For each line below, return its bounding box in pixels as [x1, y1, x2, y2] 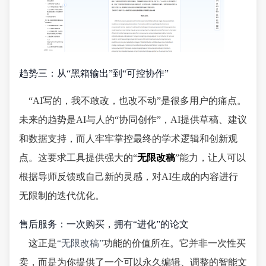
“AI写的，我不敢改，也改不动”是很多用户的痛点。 [28, 95, 246, 106]
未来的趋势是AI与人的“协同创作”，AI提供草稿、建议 [19, 114, 247, 125]
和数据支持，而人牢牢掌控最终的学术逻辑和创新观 [19, 133, 237, 144]
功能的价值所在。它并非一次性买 [103, 237, 246, 248]
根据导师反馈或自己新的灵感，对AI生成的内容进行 [19, 171, 238, 182]
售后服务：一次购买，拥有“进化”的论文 [19, 218, 189, 229]
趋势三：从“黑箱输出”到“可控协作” [19, 68, 169, 79]
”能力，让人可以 [175, 152, 246, 163]
